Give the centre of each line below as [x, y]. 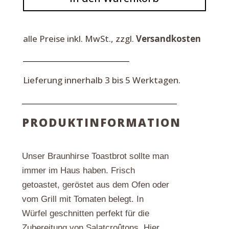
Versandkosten [168, 39]
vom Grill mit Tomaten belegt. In [83, 199]
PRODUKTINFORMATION [101, 122]
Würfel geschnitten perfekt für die [85, 214]
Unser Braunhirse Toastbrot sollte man [95, 156]
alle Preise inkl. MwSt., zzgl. [79, 39]
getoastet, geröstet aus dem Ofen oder [95, 185]
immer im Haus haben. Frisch [78, 171]
